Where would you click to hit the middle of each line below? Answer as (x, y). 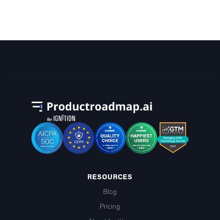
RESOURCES (110, 177)
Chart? (37, 12)
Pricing (110, 206)
